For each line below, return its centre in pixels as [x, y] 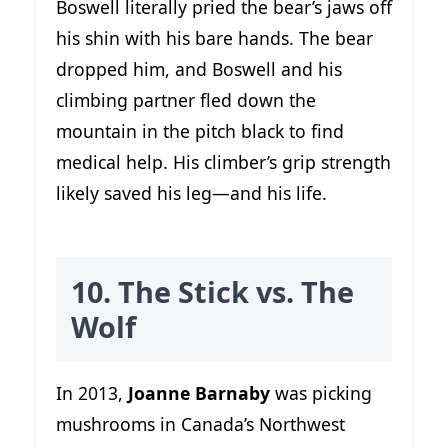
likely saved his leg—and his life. [191, 193]
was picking [321, 392]
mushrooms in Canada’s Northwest [200, 423]
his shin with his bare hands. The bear [214, 38]
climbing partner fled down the [186, 100]
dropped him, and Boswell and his [199, 69]
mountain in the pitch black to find [200, 131]
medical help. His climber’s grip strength [223, 162]
